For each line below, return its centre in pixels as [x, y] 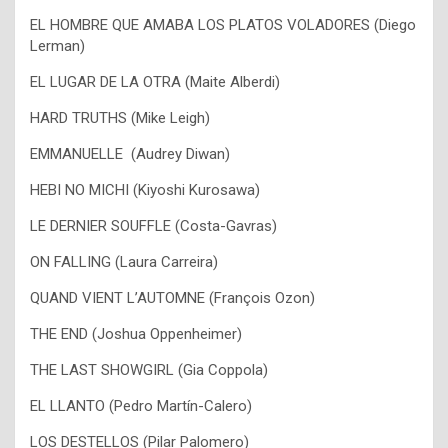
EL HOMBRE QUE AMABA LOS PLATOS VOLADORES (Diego [223, 25]
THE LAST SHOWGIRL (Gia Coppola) [149, 370]
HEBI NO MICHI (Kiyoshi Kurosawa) [145, 190]
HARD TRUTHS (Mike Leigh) [120, 118]
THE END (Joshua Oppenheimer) [136, 334]
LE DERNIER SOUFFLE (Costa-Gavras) [153, 226]
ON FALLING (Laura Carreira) [124, 262]
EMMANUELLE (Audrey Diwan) [130, 154]
